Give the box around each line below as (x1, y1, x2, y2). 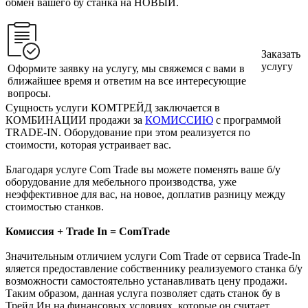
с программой (213, 113, 281, 126)
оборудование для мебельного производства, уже (5, 175, 236, 188)
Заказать (261, 47, 300, 60)
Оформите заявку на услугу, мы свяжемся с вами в (8, 62, 245, 74)
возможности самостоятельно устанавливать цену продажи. (5, 274, 287, 287)
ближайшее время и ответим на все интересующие (8, 74, 246, 87)
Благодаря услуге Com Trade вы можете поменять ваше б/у (5, 163, 280, 175)
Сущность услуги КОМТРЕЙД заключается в (5, 101, 220, 113)
